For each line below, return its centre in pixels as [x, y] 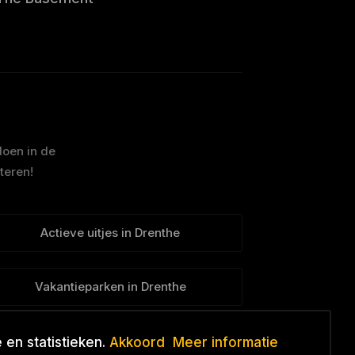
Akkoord [137, 342]
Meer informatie [225, 342]
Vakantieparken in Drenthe [110, 286]
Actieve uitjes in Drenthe [111, 233]
